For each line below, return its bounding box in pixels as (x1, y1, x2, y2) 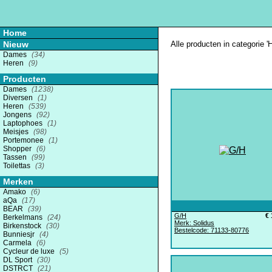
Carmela (3, 239, 33, 247)
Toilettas (3, 161, 32, 170)
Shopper (3, 144, 33, 153)
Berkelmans (3, 213, 44, 222)
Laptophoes (3, 119, 44, 127)
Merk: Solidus (174, 219, 214, 226)
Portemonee (3, 136, 46, 144)
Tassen (3, 153, 29, 161)
